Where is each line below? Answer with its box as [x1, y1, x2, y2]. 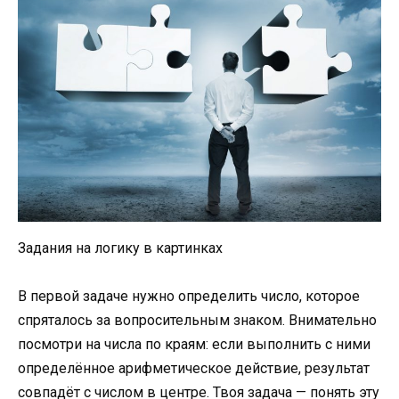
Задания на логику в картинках [18, 239, 223, 256]
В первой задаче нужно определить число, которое [18, 288, 360, 305]
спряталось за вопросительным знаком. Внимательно [18, 312, 377, 330]
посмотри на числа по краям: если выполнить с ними [18, 336, 370, 354]
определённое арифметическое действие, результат [18, 360, 370, 378]
